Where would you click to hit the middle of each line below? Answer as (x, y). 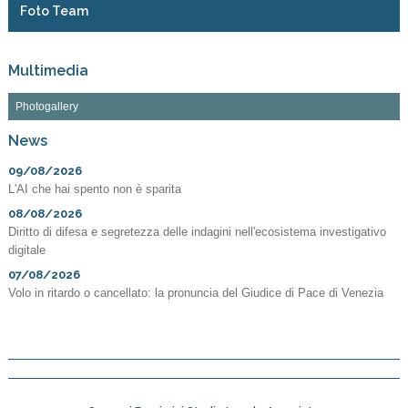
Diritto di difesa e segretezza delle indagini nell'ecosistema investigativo (197, 232)
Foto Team (54, 11)
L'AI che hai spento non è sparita (94, 189)
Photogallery (46, 106)
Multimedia (48, 71)
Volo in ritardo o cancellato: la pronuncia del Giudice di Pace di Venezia (195, 293)
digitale (26, 250)
